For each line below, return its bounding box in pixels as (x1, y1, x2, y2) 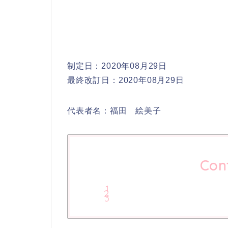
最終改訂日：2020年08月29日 (67, 76, 184, 84)
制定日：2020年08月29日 (67, 62, 167, 70)
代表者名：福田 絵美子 (67, 106, 161, 115)
